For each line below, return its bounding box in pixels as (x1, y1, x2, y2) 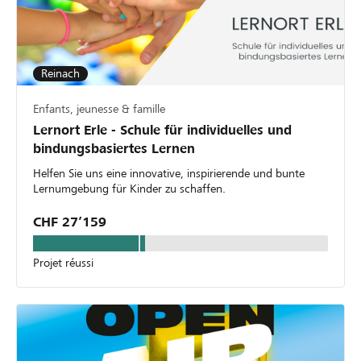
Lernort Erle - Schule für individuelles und (33, 122, 292, 138)
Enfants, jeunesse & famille (33, 102, 165, 115)
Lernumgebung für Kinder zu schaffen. (33, 181, 226, 195)
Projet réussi (33, 255, 93, 269)
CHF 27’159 (33, 214, 106, 230)
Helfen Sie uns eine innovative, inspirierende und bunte (33, 166, 305, 180)
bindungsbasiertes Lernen (33, 140, 195, 156)
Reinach (41, 66, 80, 80)
